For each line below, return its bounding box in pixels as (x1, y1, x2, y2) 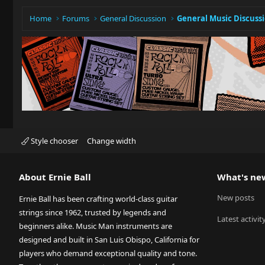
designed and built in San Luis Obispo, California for (19, 234, 199, 245)
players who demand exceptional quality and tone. (19, 248, 197, 258)
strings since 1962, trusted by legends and (19, 207, 166, 218)
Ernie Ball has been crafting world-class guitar (19, 193, 177, 204)
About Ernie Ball (19, 171, 91, 183)
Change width (86, 135, 136, 146)
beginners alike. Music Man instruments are (19, 221, 172, 231)
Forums (62, 13, 90, 24)
